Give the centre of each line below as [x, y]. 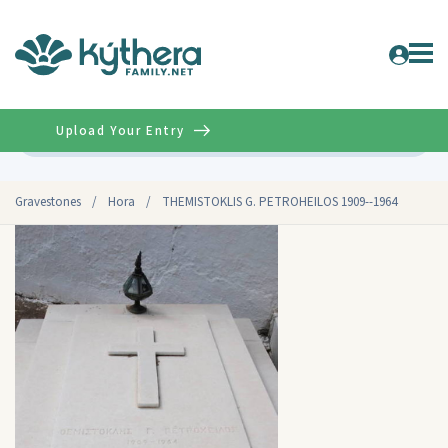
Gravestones [48, 202]
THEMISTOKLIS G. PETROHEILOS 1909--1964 [279, 202]
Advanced [389, 135]
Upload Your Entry [120, 130]
